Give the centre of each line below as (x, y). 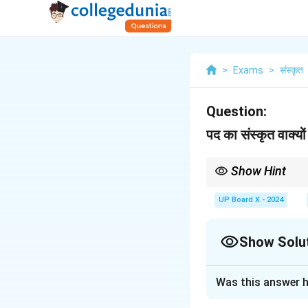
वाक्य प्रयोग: (245, 298)
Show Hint (258, 171)
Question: (236, 111)
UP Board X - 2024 (251, 200)
